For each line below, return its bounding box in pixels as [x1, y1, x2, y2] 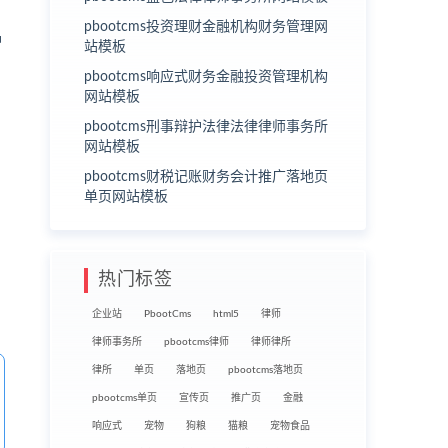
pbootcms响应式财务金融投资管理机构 [84, 69, 328, 84]
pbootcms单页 [92, 392, 157, 403]
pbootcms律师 [164, 336, 229, 347]
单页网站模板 [84, 189, 168, 204]
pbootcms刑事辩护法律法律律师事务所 [84, 119, 328, 134]
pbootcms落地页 [228, 364, 303, 375]
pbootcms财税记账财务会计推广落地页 [84, 169, 328, 184]
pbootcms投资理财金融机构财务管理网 [84, 19, 328, 34]
